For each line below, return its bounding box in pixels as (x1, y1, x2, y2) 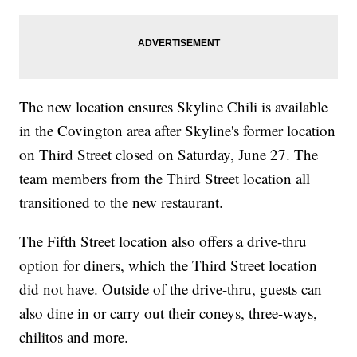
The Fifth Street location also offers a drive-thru (19, 230, 308, 251)
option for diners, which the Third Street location (19, 254, 318, 275)
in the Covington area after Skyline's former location (19, 120, 336, 140)
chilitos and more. (19, 326, 129, 347)
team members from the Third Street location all (19, 167, 311, 188)
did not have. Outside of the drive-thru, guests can (19, 278, 323, 299)
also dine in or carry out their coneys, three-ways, (19, 302, 318, 323)
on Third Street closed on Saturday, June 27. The (19, 143, 319, 164)
